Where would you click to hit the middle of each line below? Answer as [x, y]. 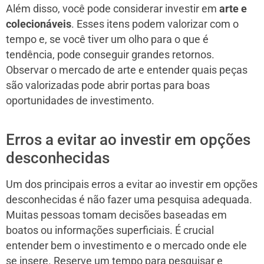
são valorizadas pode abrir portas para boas [108, 85]
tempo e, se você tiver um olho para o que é [107, 39]
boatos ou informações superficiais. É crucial [110, 230]
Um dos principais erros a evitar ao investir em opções [132, 184]
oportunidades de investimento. [80, 100]
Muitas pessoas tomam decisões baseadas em [116, 215]
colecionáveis [39, 24]
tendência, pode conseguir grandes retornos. [110, 55]
